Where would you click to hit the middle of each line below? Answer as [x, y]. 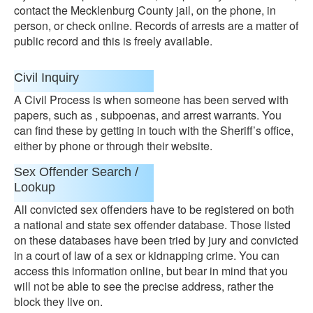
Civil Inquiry [46, 78]
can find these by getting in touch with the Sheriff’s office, [154, 130]
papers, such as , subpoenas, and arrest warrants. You [148, 115]
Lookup [35, 187]
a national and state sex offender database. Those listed [152, 225]
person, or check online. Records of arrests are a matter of [156, 26]
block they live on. [58, 301]
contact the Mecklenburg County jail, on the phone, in [145, 10]
